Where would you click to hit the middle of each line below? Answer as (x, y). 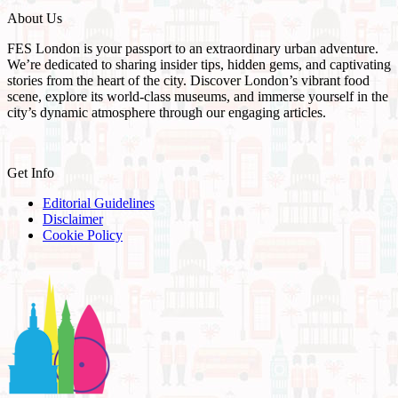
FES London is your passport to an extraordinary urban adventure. (193, 48)
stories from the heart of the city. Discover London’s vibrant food (188, 80)
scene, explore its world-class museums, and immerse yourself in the (198, 96)
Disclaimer (73, 219)
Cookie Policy (83, 235)
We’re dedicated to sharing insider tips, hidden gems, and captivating (199, 64)
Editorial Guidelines (99, 203)
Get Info (31, 172)
